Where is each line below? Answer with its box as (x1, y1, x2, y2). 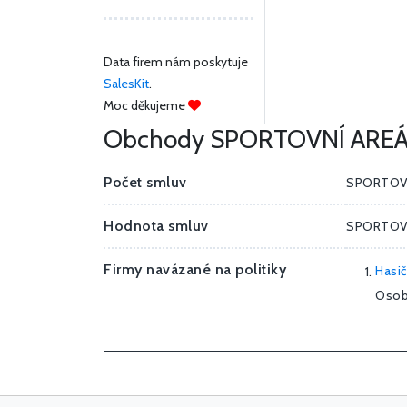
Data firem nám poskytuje (104, 54, 248, 71)
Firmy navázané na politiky (104, 261, 286, 279)
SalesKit (104, 75, 149, 93)
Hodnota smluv (104, 217, 209, 235)
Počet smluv (104, 174, 187, 192)
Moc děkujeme (104, 97, 188, 114)
